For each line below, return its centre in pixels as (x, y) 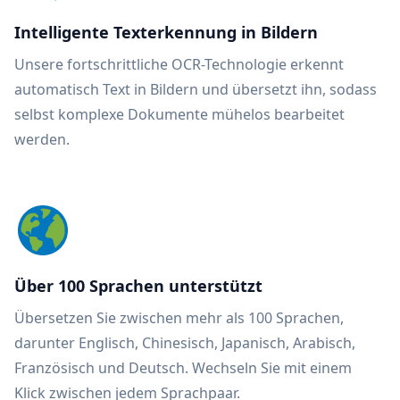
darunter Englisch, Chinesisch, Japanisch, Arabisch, (185, 343)
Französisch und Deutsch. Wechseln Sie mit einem (183, 368)
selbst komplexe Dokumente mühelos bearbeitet (179, 114)
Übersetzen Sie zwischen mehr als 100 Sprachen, (179, 318)
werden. (42, 139)
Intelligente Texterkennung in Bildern (166, 32)
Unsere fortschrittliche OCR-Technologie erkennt (179, 64)
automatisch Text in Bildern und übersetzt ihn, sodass (196, 89)
